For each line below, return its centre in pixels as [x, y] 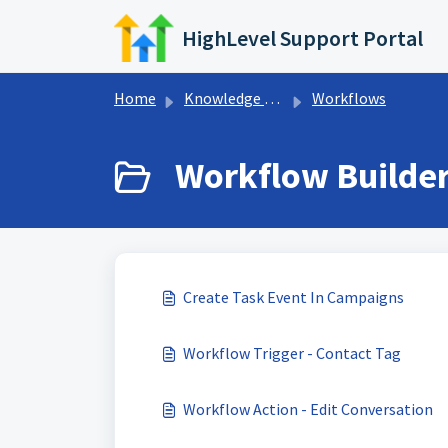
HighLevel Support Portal [303, 38]
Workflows [349, 98]
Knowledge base [224, 98]
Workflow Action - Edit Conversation [308, 409]
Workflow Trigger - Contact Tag [292, 353]
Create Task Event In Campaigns [293, 297]
